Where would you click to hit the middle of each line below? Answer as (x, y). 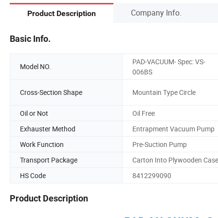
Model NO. (36, 67)
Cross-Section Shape (51, 92)
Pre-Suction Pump (160, 144)
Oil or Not (34, 113)
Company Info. (156, 12)
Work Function (42, 144)
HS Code (33, 175)
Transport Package (49, 160)
